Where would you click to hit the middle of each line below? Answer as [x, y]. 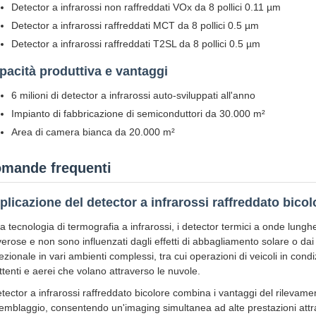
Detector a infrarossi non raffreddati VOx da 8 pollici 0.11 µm [146, 7]
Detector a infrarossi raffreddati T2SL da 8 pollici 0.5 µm [136, 44]
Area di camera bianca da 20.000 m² [93, 132]
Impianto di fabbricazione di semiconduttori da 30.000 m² [138, 114]
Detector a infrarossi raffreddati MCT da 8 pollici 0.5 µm [135, 25]
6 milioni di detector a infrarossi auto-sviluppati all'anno [133, 95]
